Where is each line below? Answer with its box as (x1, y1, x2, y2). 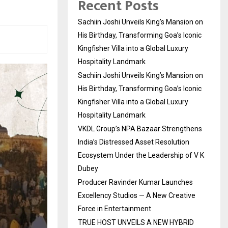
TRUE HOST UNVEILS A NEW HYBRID (78, 218, 194, 226)
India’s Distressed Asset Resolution (78, 138, 189, 146)
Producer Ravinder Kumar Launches (78, 178, 193, 186)
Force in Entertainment (78, 205, 151, 213)
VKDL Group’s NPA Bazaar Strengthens (78, 125, 202, 133)
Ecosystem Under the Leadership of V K (78, 151, 204, 159)
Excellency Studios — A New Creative (78, 191, 195, 199)
